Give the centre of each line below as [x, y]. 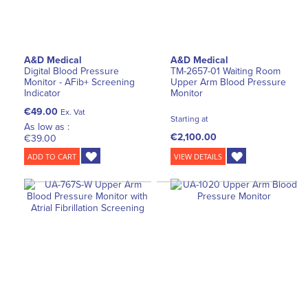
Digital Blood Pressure [71, 71]
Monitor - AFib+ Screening [79, 82]
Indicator [42, 93]
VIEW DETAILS [198, 157]
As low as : [47, 127]
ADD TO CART [52, 157]
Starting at [190, 119]
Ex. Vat [73, 112]
